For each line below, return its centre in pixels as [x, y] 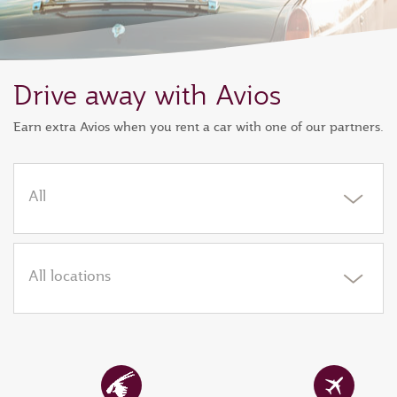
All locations [70, 276]
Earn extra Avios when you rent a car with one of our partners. [198, 127]
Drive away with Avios [147, 95]
